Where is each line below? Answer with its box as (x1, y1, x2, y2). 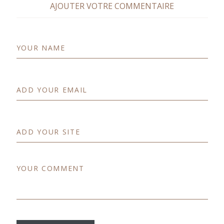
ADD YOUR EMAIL (16, 84, 88, 94)
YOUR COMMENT (16, 163, 84, 173)
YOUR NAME (16, 42, 65, 52)
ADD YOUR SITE (16, 126, 80, 136)
